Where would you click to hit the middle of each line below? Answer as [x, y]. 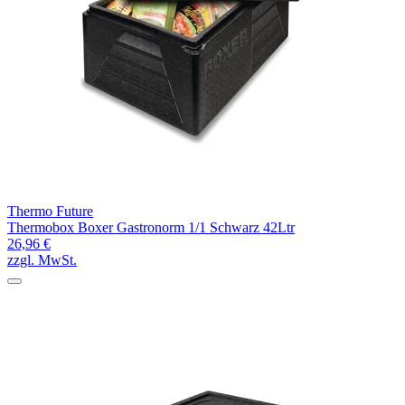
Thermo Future [50, 211]
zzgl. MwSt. [42, 259]
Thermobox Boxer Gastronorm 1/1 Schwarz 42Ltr [151, 227]
